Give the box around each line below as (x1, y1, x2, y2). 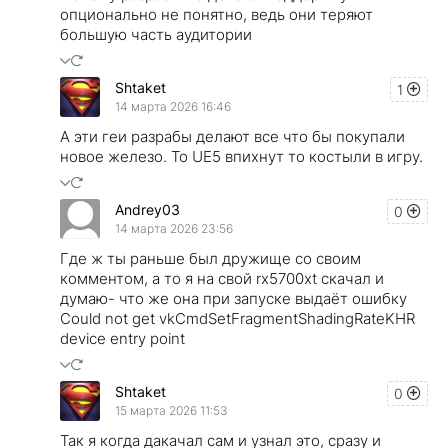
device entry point (60, 328, 185, 348)
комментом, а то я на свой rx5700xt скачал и (60, 268, 384, 288)
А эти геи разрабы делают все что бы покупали (60, 126, 405, 146)
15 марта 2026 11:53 (115, 403, 228, 419)
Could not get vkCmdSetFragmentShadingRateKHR (60, 308, 415, 328)
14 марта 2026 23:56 (115, 221, 233, 237)
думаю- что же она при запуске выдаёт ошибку (60, 288, 407, 308)
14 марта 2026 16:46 (115, 99, 231, 115)
